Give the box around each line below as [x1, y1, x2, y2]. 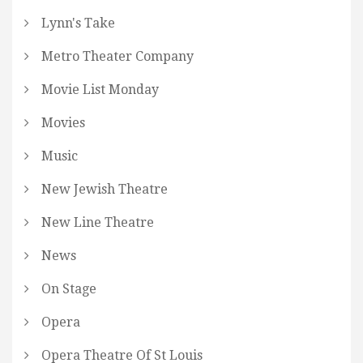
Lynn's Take [41, 15, 115, 32]
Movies [41, 115, 85, 131]
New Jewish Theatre [41, 181, 168, 198]
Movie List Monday [41, 82, 159, 98]
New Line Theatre [41, 215, 154, 231]
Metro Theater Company [41, 49, 194, 65]
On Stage [41, 281, 96, 297]
